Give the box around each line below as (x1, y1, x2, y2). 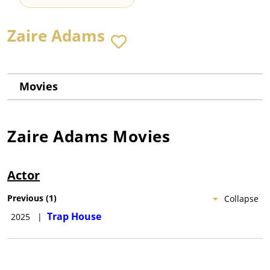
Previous (7, 192, 43, 204)
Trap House (47, 210, 101, 224)
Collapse (224, 193, 259, 205)
